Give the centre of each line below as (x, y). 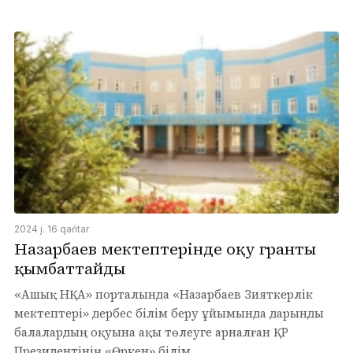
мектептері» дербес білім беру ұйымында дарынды (169, 313)
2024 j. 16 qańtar (52, 229)
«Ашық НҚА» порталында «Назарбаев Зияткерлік (163, 294)
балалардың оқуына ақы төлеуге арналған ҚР (151, 332)
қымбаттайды (70, 268)
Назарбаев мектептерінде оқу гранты (165, 249)
